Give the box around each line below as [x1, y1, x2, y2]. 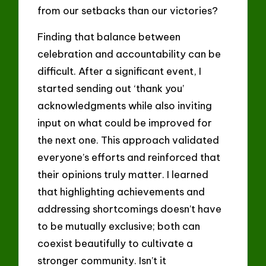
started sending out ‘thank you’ [37, 82, 185, 95]
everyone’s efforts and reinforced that [37, 151, 221, 164]
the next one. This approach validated [37, 134, 220, 147]
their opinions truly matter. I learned [37, 168, 209, 181]
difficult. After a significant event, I [37, 65, 202, 78]
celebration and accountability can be [37, 47, 221, 61]
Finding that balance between [37, 30, 181, 43]
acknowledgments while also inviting [37, 99, 213, 112]
